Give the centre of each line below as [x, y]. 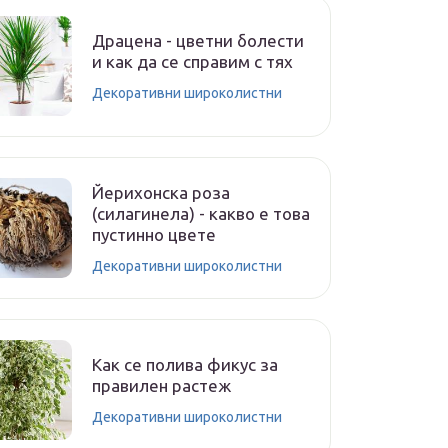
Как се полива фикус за [185, 364]
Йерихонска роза [161, 192]
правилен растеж [161, 385]
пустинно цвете [154, 234]
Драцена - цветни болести [198, 40]
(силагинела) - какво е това [201, 213]
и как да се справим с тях [192, 61]
